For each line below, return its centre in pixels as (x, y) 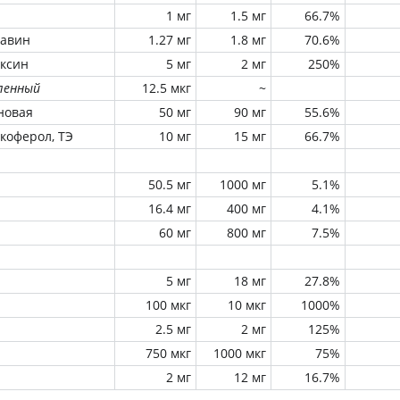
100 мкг (168, 305)
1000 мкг (240, 353)
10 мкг (247, 305)
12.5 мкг (167, 88)
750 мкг (168, 353)
